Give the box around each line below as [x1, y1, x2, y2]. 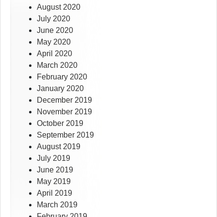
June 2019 [37, 166, 73, 174]
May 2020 [37, 38, 71, 46]
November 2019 [37, 108, 92, 116]
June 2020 [37, 26, 73, 35]
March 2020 [37, 61, 77, 70]
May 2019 [37, 177, 71, 186]
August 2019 [37, 142, 80, 151]
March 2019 [37, 201, 77, 209]
